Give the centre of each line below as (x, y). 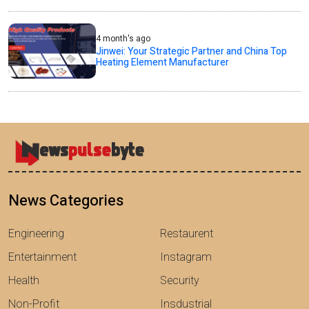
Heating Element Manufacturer (163, 62)
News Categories (66, 200)
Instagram (186, 257)
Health (24, 280)
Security (180, 280)
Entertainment (42, 257)
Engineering (36, 233)
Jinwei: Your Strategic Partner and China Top (192, 51)
